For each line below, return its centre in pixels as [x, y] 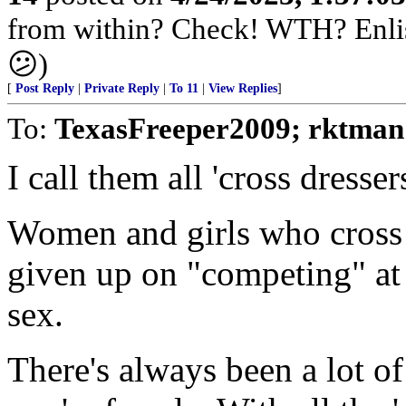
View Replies [243, 88]
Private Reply [122, 88]
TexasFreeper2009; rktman [229, 128]
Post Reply [45, 88]
